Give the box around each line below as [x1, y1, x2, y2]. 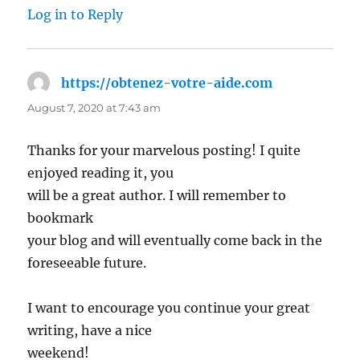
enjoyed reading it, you [27, 165, 174, 182]
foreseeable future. [27, 255, 147, 272]
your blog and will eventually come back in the [27, 232, 323, 249]
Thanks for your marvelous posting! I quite [27, 142, 301, 159]
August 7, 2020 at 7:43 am [27, 101, 162, 115]
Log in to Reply [27, 6, 124, 23]
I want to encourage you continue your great [27, 300, 311, 317]
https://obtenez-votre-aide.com [61, 75, 273, 92]
